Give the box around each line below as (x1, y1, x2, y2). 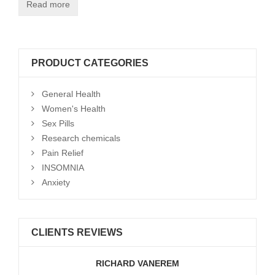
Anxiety (42, 177, 70, 187)
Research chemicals (42, 133, 120, 143)
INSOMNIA (42, 163, 84, 172)
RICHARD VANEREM (96, 258, 179, 268)
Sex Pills (42, 118, 74, 128)
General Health (42, 89, 101, 99)
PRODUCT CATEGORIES (31, 58, 149, 68)
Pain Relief (42, 148, 83, 158)
